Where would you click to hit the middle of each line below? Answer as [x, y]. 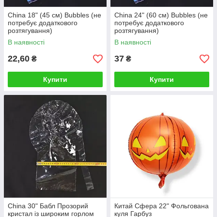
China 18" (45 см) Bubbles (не [54, 15]
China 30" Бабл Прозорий [48, 206]
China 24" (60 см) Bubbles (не [161, 15]
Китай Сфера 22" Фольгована [162, 206]
